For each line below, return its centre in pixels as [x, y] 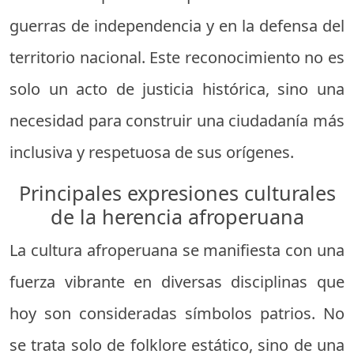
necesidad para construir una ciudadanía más [177, 120]
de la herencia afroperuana [177, 216]
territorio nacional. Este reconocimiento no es [177, 57]
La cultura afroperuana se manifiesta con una [177, 250]
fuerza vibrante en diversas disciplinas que [177, 281]
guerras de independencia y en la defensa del [177, 25]
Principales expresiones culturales [177, 192]
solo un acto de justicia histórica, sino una [177, 88]
